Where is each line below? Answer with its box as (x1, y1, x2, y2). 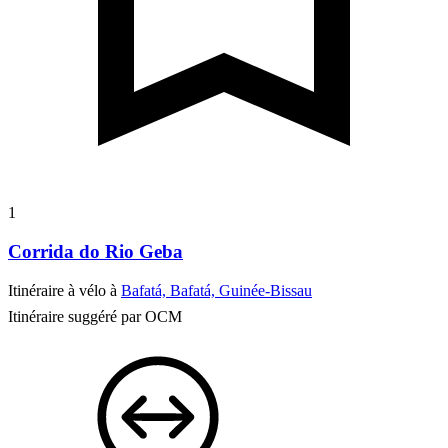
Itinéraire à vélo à (8, 281, 121, 299)
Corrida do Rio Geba (8, 240, 183, 262)
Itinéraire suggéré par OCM (8, 307, 182, 325)
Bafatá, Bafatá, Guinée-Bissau (121, 281, 312, 299)
